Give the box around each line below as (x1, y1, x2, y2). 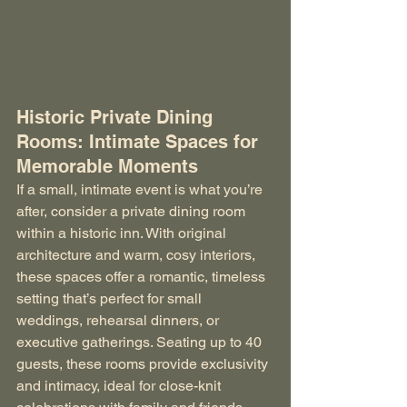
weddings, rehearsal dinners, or (16, 312, 223, 330)
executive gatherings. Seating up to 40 (16, 333, 265, 352)
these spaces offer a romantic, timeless (16, 268, 269, 286)
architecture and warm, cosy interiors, (16, 246, 259, 264)
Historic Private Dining (16, 106, 218, 129)
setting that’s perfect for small (16, 290, 205, 308)
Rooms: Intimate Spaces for (16, 131, 263, 154)
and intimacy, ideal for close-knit (16, 377, 224, 395)
